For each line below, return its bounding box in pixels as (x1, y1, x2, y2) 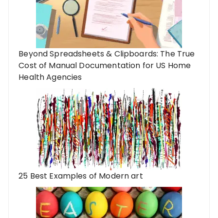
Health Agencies (18, 72, 82, 83)
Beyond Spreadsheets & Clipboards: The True (18, 48, 195, 60)
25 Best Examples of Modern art (18, 170, 143, 182)
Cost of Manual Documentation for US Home (18, 60, 191, 72)
